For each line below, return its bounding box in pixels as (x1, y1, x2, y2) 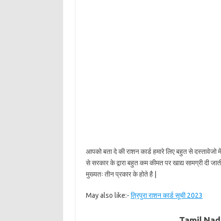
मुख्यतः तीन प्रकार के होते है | (85, 170, 156, 178)
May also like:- (85, 191, 131, 199)
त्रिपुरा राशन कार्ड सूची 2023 (130, 191, 203, 199)
